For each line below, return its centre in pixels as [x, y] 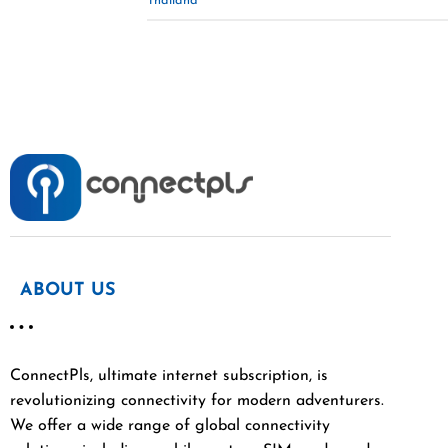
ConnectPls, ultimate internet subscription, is [169, 375]
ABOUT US [68, 290]
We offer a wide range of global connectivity [170, 425]
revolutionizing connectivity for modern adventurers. [197, 400]
